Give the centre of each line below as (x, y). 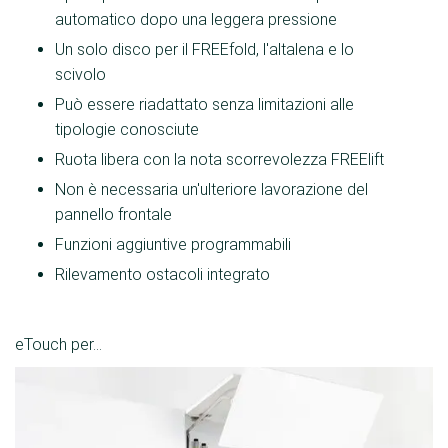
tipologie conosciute (127, 129)
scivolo (80, 74)
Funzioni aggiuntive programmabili (173, 244)
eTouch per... (58, 344)
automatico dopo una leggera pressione (196, 19)
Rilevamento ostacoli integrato (162, 274)
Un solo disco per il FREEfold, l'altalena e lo (204, 49)
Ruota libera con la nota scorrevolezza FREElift (219, 159)
